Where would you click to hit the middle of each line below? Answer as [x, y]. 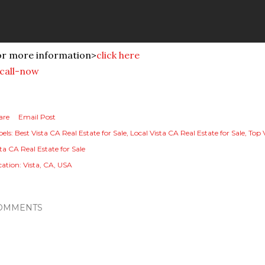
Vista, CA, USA [48, 165]
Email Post [37, 117]
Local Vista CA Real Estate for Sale [188, 133]
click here [118, 55]
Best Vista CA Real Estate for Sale [71, 133]
